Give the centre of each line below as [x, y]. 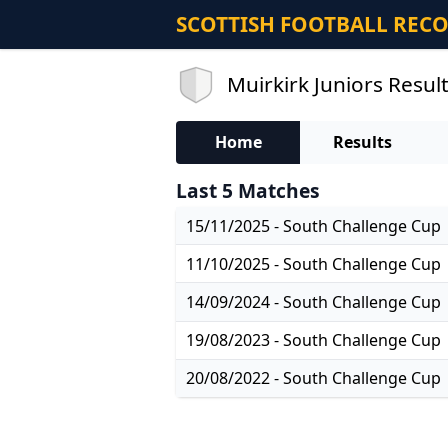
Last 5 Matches [248, 191]
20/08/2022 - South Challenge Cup [313, 378]
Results [362, 142]
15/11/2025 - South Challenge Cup [313, 225]
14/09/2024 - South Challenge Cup [313, 301]
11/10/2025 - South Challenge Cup [313, 263]
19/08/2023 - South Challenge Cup [313, 340]
